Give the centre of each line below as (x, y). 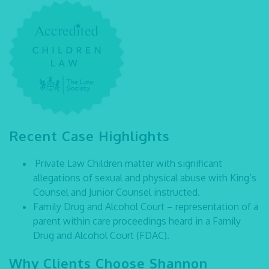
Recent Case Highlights (89, 136)
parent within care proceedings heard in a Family (137, 221)
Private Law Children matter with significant (129, 163)
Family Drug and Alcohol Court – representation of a (146, 207)
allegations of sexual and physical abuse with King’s (145, 178)
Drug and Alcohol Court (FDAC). (101, 235)
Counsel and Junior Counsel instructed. (116, 192)
